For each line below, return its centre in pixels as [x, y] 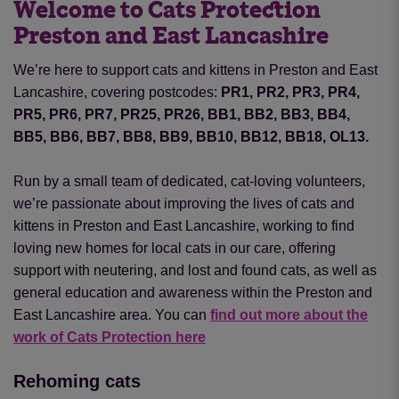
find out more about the [289, 314]
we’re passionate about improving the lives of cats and [184, 203]
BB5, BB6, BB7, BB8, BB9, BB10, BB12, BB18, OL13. [191, 136]
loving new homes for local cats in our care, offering [175, 248]
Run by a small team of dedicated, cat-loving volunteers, [189, 181]
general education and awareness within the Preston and [193, 292]
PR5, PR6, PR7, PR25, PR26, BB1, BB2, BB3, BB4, [182, 114]
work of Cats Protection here [110, 337]
